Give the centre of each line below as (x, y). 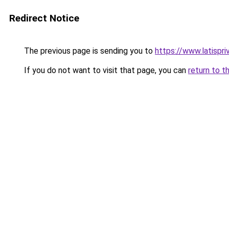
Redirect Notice (44, 18)
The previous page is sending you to (88, 51)
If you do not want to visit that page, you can (105, 70)
